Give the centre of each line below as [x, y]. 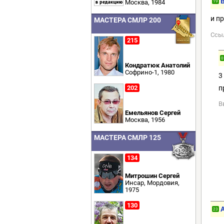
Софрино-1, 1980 [150, 72]
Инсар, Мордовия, [152, 183]
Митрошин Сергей [152, 176]
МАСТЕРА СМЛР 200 [127, 20]
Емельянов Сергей [153, 113]
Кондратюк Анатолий [157, 65]
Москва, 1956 [145, 120]
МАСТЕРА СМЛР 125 [127, 137]
